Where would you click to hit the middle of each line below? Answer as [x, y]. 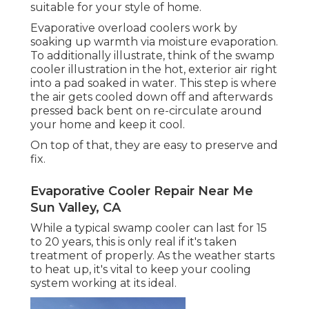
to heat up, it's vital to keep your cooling [141, 270]
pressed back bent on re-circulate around [146, 111]
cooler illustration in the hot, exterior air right [154, 70]
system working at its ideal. [103, 283]
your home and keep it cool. [108, 125]
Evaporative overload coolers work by [134, 28]
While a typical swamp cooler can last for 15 [149, 228]
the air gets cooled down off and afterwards [151, 97]
